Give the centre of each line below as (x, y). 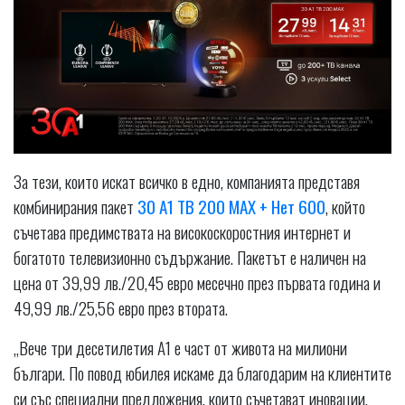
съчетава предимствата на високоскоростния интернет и (182, 232)
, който (345, 207)
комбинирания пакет (75, 207)
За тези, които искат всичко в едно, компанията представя (187, 181)
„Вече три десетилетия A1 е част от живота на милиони (180, 348)
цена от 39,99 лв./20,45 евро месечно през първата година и (197, 283)
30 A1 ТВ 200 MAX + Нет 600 (231, 207)
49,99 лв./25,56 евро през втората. (121, 308)
